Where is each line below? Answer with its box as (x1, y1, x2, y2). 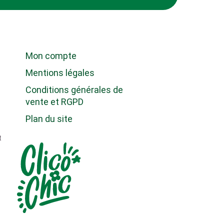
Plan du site (25, 113, 72, 124)
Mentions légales (25, 67, 94, 78)
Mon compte (25, 50, 76, 61)
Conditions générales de (25, 84, 123, 95)
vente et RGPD (25, 96, 83, 107)
